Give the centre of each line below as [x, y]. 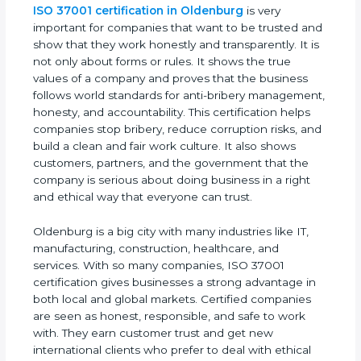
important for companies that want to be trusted [166, 62]
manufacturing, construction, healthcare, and [156, 299]
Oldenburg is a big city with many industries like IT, [171, 282]
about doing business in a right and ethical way [162, 231]
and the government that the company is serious [168, 214]
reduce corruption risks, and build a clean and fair [168, 180]
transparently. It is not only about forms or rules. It [169, 95]
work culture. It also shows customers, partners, [164, 197]
